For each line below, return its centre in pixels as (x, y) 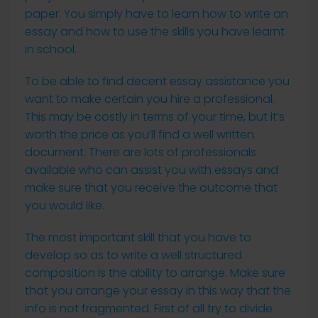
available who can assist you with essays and (152, 170)
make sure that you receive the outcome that (151, 188)
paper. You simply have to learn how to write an (157, 14)
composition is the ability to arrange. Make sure (155, 273)
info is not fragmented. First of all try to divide (149, 308)
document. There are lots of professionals (141, 152)
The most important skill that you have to (138, 237)
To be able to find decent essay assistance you (157, 81)
